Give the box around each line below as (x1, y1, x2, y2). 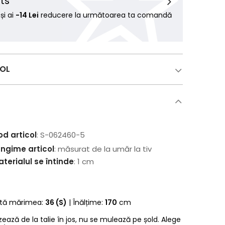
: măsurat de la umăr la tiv (54, 144, 152, 154)
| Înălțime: (67, 197, 105, 207)
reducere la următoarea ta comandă (39, 10, 172, 20)
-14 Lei (16, 10, 39, 20)
